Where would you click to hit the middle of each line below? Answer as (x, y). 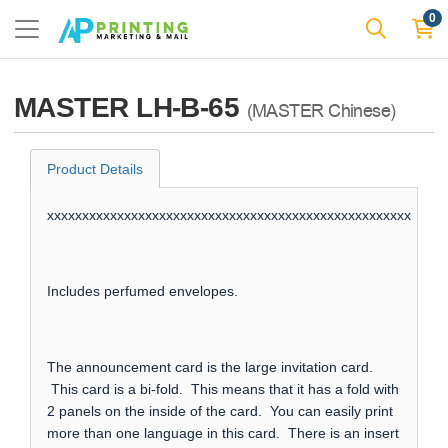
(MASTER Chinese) (321, 111)
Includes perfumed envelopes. (142, 291)
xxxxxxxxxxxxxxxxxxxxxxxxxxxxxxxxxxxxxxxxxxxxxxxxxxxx (229, 215)
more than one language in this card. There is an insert (223, 433)
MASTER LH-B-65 (130, 107)
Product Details (95, 169)
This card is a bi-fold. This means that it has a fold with (223, 389)
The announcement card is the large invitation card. (210, 367)
